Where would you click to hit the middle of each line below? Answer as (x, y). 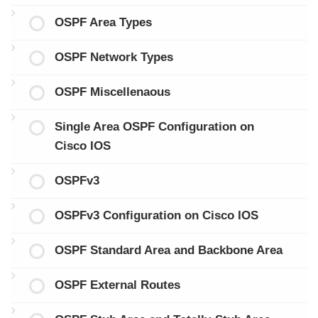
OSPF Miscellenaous (112, 92)
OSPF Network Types (114, 57)
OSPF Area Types (103, 23)
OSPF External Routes (117, 285)
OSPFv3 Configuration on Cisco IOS (156, 216)
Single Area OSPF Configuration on (154, 127)
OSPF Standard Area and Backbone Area (168, 251)
